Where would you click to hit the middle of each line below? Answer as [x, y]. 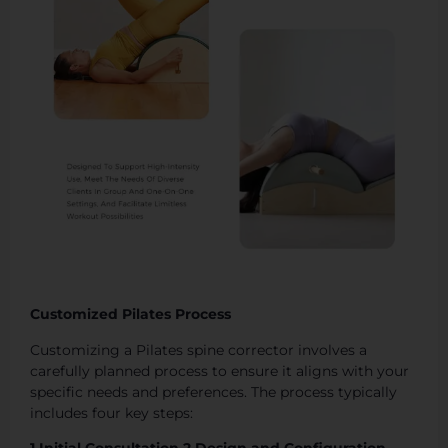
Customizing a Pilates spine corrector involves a [198, 349]
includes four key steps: [111, 412]
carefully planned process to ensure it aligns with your [219, 370]
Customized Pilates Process [130, 314]
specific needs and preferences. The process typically [213, 391]
